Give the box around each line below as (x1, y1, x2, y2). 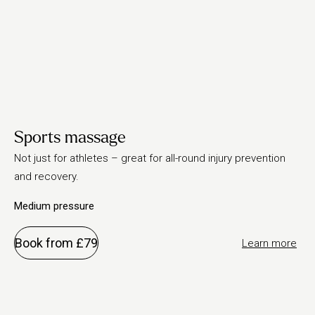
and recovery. (14, 170, 79, 183)
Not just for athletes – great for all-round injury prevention (14, 152, 285, 165)
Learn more (242, 236, 297, 250)
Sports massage (14, 129, 126, 146)
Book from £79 (15, 236, 98, 250)
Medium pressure (14, 200, 94, 212)
